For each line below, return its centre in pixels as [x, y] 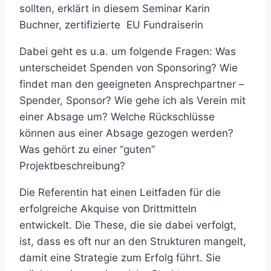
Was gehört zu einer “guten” [87, 149]
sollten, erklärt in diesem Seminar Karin [115, 8]
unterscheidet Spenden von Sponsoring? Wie [129, 67]
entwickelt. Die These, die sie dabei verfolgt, [128, 225]
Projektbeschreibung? [72, 165]
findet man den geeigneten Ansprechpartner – [132, 84]
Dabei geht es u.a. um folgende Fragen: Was [128, 51]
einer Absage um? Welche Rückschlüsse [117, 116]
